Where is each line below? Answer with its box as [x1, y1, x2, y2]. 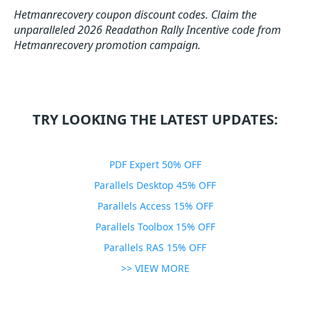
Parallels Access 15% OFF [97, 199, 213, 212]
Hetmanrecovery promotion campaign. [14, 37, 201, 53]
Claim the [211, 7, 257, 22]
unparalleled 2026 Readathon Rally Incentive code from [14, 22, 281, 37]
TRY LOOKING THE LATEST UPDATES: [32, 110, 278, 129]
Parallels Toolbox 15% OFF [95, 220, 215, 233]
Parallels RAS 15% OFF [104, 241, 206, 254]
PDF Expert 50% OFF [109, 158, 201, 171]
